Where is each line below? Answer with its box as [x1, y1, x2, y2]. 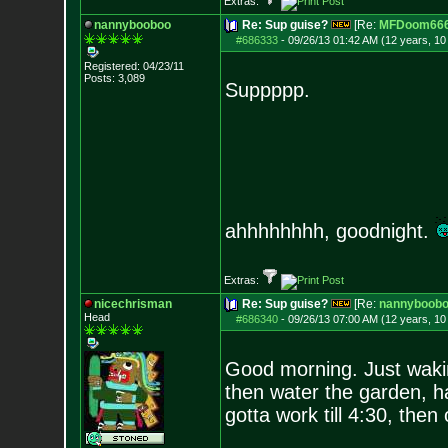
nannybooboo [93, 18, 171, 32]
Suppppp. [224, 79, 310, 101]
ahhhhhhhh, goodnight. [224, 220, 435, 242]
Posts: [83, 72, 115, 84]
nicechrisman [93, 297, 172, 311]
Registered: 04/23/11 [83, 60, 184, 72]
